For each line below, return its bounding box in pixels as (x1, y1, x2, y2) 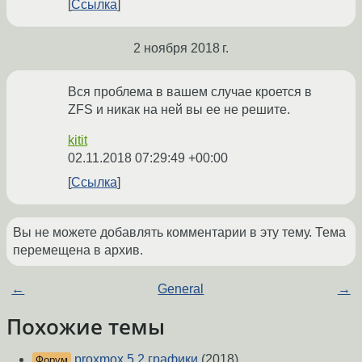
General (158, 282, 204, 297)
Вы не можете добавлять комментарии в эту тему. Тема (13, 225, 346, 240)
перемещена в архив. (13, 243, 143, 258)
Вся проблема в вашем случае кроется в (68, 85, 312, 99)
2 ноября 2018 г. (133, 41, 229, 56)
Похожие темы (6, 313, 165, 341)
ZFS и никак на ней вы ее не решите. (68, 103, 290, 117)
